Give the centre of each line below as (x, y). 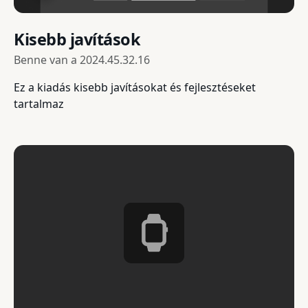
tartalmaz (39, 103)
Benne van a (47, 59)
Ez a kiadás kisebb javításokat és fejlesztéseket (135, 87)
